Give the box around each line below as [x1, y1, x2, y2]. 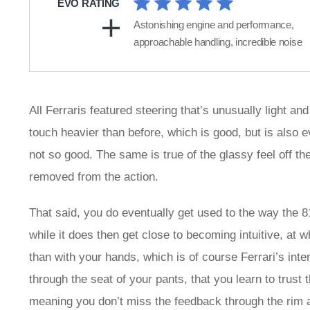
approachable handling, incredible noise [134, 36, 302, 48]
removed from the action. [29, 170, 158, 184]
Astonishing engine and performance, [134, 19, 294, 31]
